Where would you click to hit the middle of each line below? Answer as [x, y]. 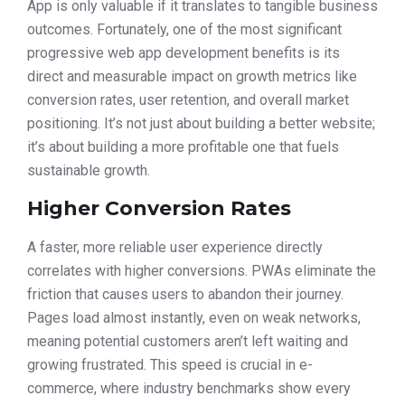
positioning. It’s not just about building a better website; [201, 124]
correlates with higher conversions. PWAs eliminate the [202, 271]
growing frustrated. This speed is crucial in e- [170, 365]
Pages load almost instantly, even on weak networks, [194, 318]
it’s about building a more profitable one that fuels [183, 147]
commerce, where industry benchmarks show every [189, 389]
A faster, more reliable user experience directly [175, 248]
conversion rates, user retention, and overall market [188, 100]
